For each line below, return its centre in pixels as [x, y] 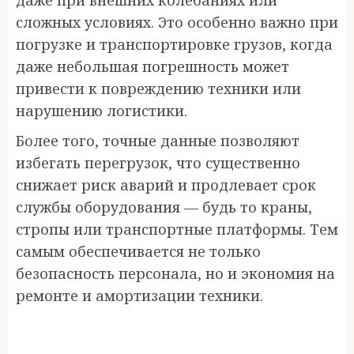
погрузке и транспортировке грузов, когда [174, 44]
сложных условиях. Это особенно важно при [177, 22]
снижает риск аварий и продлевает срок [166, 185]
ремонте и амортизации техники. [139, 296]
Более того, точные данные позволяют [158, 141]
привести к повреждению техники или [158, 88]
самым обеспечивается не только [138, 251]
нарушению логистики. [102, 111]
